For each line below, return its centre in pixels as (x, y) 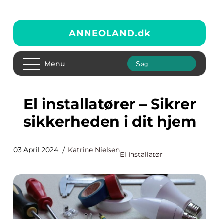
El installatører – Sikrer (28, 104)
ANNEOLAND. (103, 33)
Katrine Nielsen (94, 150)
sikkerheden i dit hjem (109, 121)
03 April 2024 (36, 150)
